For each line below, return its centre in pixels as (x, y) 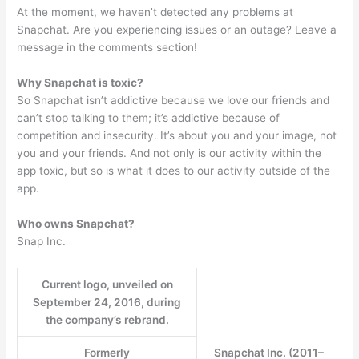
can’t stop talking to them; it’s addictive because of (149, 117)
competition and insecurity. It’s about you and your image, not (177, 135)
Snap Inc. (42, 241)
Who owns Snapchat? (76, 223)
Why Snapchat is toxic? (81, 82)
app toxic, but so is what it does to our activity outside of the (174, 170)
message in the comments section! (107, 47)
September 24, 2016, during (107, 302)
